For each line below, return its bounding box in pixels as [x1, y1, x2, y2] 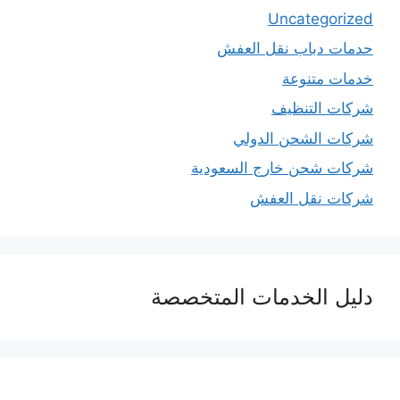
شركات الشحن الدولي [233, 129, 373, 147]
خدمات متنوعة [282, 69, 373, 87]
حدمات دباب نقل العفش [217, 39, 373, 58]
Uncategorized [268, 9, 373, 28]
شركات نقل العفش [250, 188, 373, 207]
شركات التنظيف [271, 99, 373, 118]
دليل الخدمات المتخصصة [151, 283, 373, 310]
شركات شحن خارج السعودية [191, 159, 373, 178]
